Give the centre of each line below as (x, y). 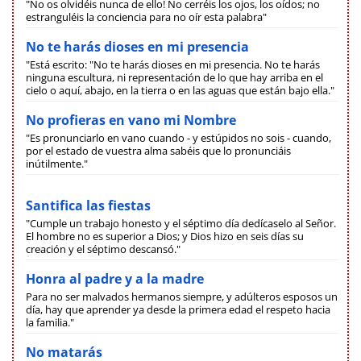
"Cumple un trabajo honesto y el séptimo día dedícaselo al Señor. (181, 223)
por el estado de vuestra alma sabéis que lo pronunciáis (158, 150)
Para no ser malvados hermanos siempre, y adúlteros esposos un (182, 296)
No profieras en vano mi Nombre (131, 120)
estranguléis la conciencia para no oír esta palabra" (146, 17)
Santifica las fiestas (88, 205)
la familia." (50, 322)
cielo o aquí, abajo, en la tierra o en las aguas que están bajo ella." (180, 90)
